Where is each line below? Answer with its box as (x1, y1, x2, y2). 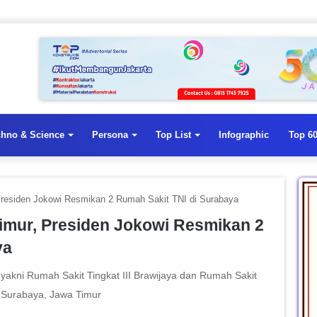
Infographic (219, 129, 269, 140)
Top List (156, 129, 191, 140)
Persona (92, 129, 128, 140)
